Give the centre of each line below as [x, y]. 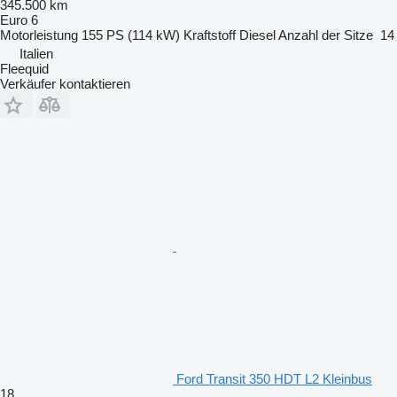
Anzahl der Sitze [326, 35]
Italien [36, 53]
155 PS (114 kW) [131, 35]
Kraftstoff [210, 35]
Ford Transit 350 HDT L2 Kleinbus [274, 378]
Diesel [257, 35]
